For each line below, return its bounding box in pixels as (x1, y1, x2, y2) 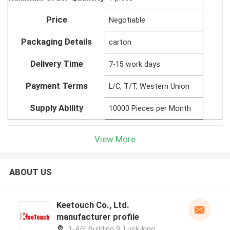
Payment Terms (25, 80, 88, 91)
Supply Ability (30, 102, 83, 113)
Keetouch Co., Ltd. (56, 200, 96, 210)
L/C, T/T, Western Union (109, 82, 190, 90)
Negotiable (109, 15, 146, 24)
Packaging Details (21, 36, 92, 47)
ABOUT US (9, 167, 52, 178)
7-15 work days (109, 60, 161, 68)
